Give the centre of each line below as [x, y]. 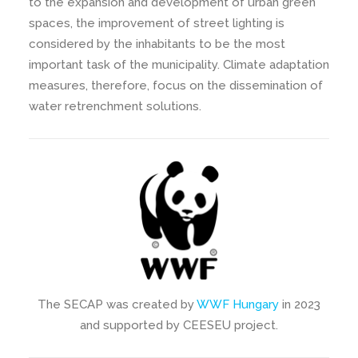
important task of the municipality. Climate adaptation [179, 65]
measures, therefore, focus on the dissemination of [176, 86]
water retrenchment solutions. [115, 106]
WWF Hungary [238, 304]
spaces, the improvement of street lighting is [157, 23]
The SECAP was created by [117, 304]
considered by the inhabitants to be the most [157, 44]
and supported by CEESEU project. [179, 325]
